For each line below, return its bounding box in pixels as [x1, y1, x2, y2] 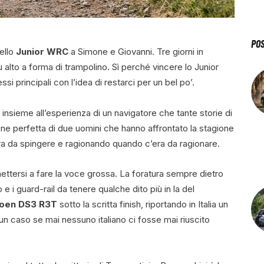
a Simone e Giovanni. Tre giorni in [68, 46, 203, 58]
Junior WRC [16, 46, 68, 58]
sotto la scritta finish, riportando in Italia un [57, 199, 228, 210]
